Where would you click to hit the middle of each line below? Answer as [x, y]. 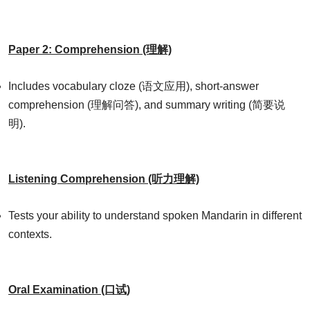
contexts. [30, 235]
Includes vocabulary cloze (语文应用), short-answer [134, 86]
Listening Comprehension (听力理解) [104, 179]
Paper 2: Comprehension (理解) [90, 50]
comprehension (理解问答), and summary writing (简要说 [147, 105]
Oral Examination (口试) [69, 290]
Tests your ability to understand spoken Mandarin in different [155, 216]
